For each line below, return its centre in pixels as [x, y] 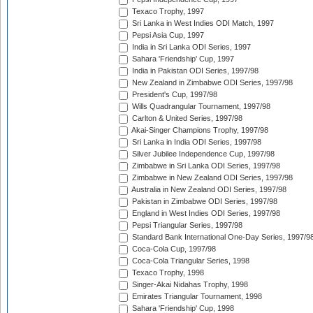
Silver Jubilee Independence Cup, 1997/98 [202, 154]
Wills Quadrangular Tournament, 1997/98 [200, 107]
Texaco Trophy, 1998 [167, 273]
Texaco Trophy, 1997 [167, 12]
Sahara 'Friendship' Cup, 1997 [182, 59]
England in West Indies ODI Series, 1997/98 [205, 213]
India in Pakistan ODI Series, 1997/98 [194, 71]
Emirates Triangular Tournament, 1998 [196, 297]
